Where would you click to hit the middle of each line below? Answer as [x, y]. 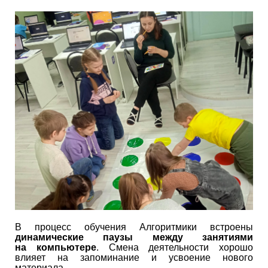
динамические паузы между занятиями [134, 237]
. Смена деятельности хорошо [174, 248]
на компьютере [56, 248]
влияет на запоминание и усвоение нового [134, 258]
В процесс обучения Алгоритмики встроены [134, 227]
